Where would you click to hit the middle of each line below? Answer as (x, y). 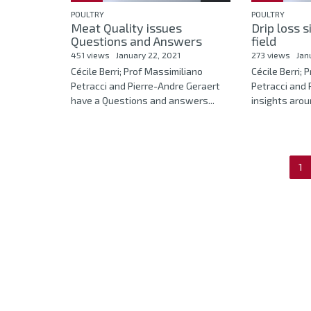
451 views (90, 55)
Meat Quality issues (126, 28)
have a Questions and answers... (143, 101)
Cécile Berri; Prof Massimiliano (137, 72)
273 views (270, 55)
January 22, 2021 (148, 55)
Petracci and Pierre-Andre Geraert (145, 86)
